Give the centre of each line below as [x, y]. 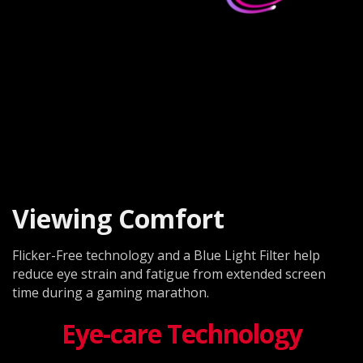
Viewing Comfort [118, 218]
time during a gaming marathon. [111, 292]
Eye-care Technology [181, 334]
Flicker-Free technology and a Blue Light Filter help [166, 255]
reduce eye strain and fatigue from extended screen [169, 273]
